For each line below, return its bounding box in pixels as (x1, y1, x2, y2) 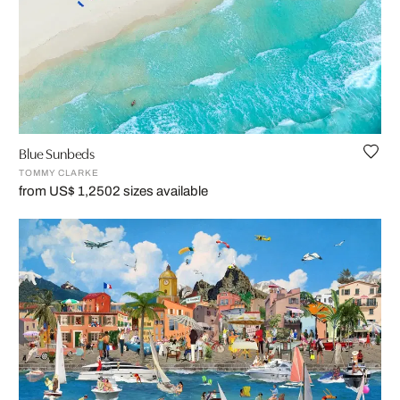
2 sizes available (112, 184, 208, 199)
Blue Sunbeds (19, 143, 96, 163)
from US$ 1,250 (19, 184, 112, 199)
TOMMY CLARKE (19, 168, 99, 179)
